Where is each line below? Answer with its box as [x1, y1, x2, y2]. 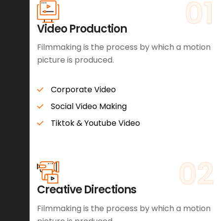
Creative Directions [37, 182, 136, 198]
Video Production [37, 21, 127, 37]
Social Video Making [50, 101, 127, 112]
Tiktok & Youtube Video [50, 117, 140, 129]
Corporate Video [50, 84, 116, 96]
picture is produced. [37, 54, 114, 66]
